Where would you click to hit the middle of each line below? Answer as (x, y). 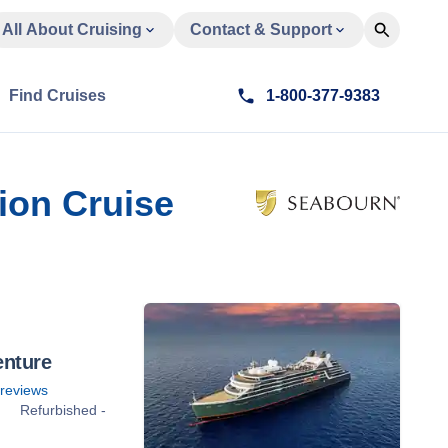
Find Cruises (57, 95)
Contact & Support (261, 29)
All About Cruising (72, 29)
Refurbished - (63, 410)
